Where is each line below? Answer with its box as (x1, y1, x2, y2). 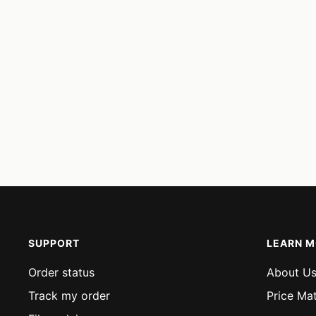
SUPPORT (28, 237, 80, 249)
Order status (28, 265, 95, 279)
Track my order (28, 288, 110, 303)
